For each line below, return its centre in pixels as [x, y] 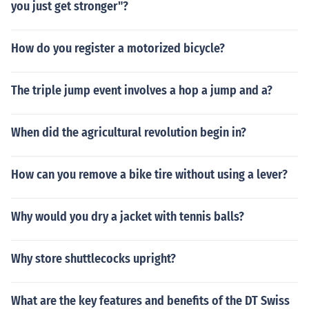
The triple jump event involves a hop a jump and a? [142, 90]
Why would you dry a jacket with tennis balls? [128, 217]
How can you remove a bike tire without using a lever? [149, 175]
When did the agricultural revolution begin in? [129, 132]
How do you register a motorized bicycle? [118, 48]
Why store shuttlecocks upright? [93, 259]
